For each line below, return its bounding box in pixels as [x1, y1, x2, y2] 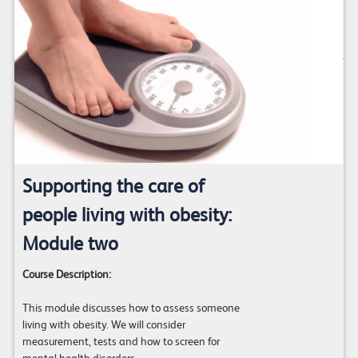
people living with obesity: [22, 203, 232, 226]
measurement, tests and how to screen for [22, 334, 220, 348]
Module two [22, 232, 118, 255]
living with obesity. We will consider [22, 317, 185, 331]
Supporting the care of [22, 174, 205, 197]
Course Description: [22, 267, 111, 280]
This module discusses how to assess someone [22, 300, 240, 314]
